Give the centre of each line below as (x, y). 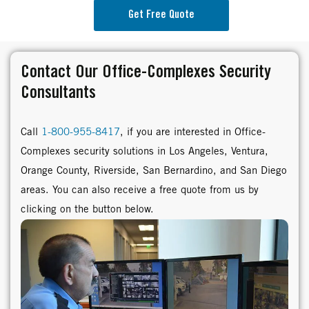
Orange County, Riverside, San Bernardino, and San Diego (154, 171)
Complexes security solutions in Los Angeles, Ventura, (144, 151)
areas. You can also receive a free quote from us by (140, 190)
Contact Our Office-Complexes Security (146, 72)
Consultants (58, 93)
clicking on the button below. (87, 209)
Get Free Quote (161, 14)
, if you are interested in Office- (193, 132)
